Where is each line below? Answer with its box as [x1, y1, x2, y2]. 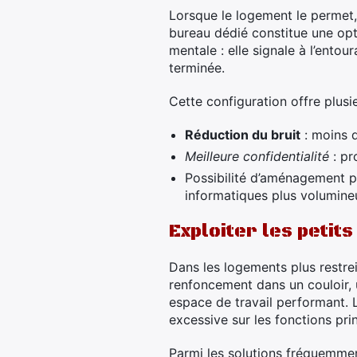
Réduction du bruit [185, 127, 300, 143]
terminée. [169, 60, 225, 76]
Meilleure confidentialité [185, 148, 329, 164]
